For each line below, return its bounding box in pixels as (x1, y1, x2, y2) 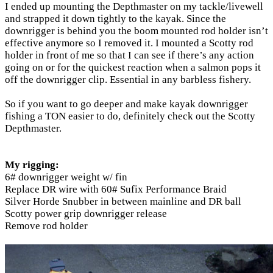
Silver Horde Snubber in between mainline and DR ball (5, 196, 241, 207)
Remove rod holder (5, 220, 88, 232)
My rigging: (5, 159, 59, 171)
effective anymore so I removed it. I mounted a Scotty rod (5, 37, 253, 49)
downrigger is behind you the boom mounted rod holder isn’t (5, 25, 268, 37)
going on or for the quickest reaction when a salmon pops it (5, 62, 261, 73)
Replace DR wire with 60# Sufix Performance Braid (5, 183, 227, 195)
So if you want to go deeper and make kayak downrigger (5, 98, 248, 110)
